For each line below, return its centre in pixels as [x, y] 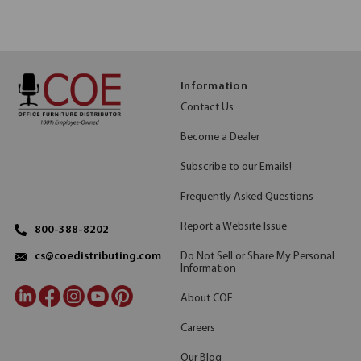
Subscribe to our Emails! [236, 167]
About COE [207, 298]
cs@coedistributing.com [98, 257]
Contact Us [207, 107]
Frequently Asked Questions [247, 197]
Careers [198, 328]
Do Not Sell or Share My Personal [257, 256]
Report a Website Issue [234, 226]
